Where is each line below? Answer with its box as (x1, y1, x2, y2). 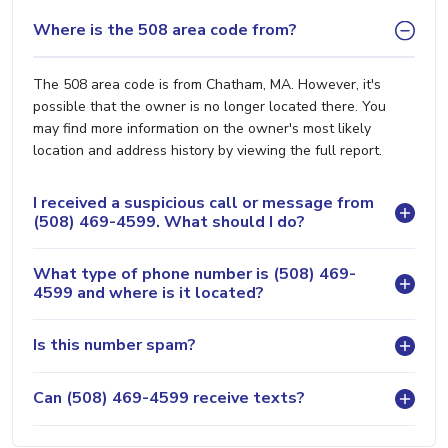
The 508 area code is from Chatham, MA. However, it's (33, 74, 381, 94)
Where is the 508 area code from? (33, 19, 297, 42)
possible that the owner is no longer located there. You (33, 96, 386, 116)
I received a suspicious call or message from (33, 191, 374, 214)
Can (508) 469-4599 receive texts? (33, 387, 305, 410)
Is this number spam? (33, 334, 196, 357)
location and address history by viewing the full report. (33, 140, 382, 160)
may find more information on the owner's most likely (33, 118, 371, 138)
